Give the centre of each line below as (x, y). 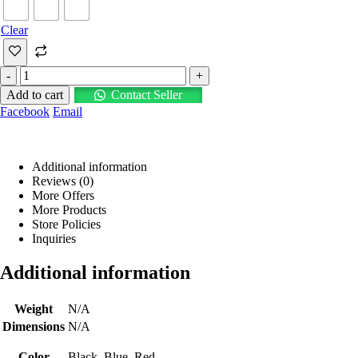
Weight (34, 308)
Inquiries (54, 239)
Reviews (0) (63, 181)
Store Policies (66, 225)
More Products (69, 210)
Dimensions (34, 326)
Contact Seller (146, 95)
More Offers (63, 196)
